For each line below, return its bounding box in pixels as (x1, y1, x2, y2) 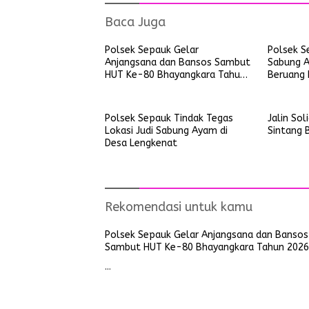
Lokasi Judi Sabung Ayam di (105, 125, 228, 137)
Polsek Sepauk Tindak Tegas (105, 112, 233, 124)
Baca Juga (105, 14, 166, 30)
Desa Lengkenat (105, 137, 177, 149)
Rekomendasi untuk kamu (105, 199, 252, 215)
